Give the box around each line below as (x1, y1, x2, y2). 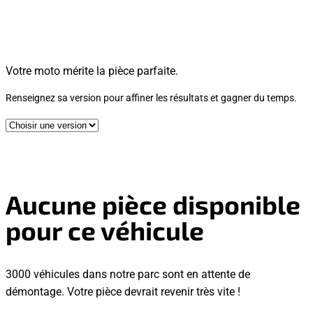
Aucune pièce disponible (6, 186, 300, 223)
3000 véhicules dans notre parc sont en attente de (6, 265, 250, 281)
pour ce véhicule (6, 212, 204, 249)
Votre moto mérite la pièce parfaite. (6, 62, 178, 78)
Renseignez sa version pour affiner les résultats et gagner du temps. (6, 90, 297, 104)
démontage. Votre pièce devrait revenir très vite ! (6, 283, 240, 298)
